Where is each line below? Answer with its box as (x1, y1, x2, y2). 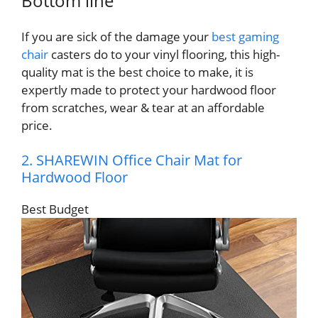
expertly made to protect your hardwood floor (21, 81, 276, 98)
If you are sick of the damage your (21, 28, 212, 45)
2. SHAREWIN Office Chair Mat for (21, 150, 242, 170)
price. (21, 116, 53, 133)
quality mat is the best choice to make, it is (21, 63, 253, 80)
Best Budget (21, 201, 89, 218)
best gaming (212, 28, 279, 45)
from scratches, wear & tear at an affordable (21, 99, 265, 116)
